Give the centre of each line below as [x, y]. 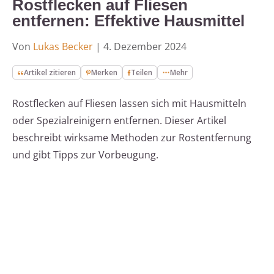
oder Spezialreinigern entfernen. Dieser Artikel [119, 121]
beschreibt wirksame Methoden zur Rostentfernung [132, 138]
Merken [105, 73]
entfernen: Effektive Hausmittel [128, 21]
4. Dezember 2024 [145, 47]
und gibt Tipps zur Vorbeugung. [85, 155]
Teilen [142, 73]
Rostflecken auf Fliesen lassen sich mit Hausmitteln [129, 104]
